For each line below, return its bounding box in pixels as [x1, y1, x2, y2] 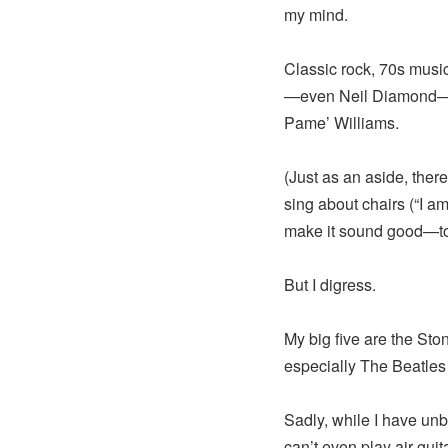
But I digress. [284, 273, 376, 296]
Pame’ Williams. [284, 111, 399, 134]
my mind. [284, 3, 348, 26]
